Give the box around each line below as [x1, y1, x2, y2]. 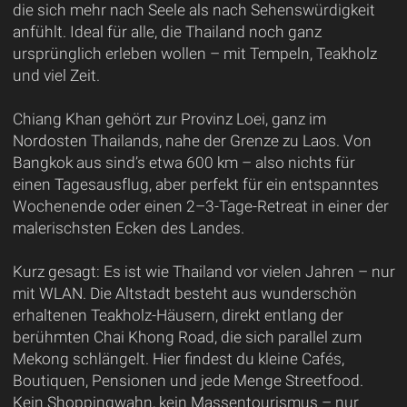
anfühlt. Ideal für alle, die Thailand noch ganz [12, 22, 322, 41]
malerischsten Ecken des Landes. [12, 218, 244, 237]
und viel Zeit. [12, 65, 100, 84]
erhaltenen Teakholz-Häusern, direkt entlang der [12, 305, 343, 324]
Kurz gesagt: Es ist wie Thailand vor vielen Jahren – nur [12, 262, 395, 281]
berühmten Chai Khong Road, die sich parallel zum [12, 327, 362, 346]
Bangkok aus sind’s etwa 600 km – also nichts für [12, 153, 355, 172]
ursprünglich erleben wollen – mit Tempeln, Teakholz [12, 44, 377, 63]
